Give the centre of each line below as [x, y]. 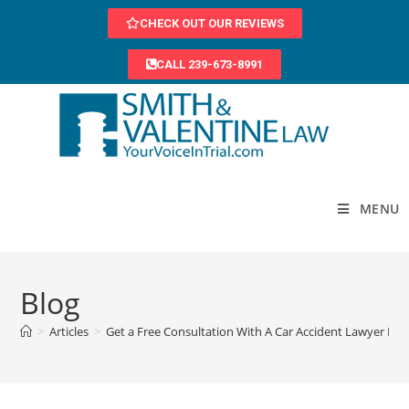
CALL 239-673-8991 [210, 64]
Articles [69, 331]
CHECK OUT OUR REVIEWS [211, 23]
